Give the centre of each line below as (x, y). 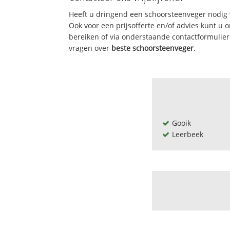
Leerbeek (187, 134)
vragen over (90, 48)
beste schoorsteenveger (153, 48)
